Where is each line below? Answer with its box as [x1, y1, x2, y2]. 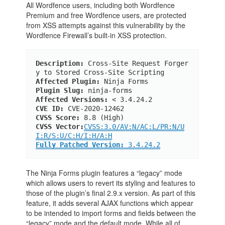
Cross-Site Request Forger [84, 59, 189, 68]
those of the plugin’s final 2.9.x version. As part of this [26, 188, 196, 198]
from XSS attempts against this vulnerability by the [26, 20, 186, 31]
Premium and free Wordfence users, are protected [26, 10, 187, 21]
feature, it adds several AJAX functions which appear [26, 198, 194, 208]
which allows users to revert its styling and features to [26, 178, 196, 188]
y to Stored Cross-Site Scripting [36, 68, 165, 77]
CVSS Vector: [36, 123, 84, 131]
